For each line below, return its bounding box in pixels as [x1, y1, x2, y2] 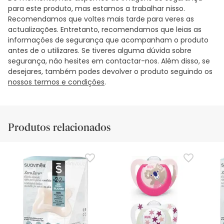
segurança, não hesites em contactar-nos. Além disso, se [8, 55, 210, 66]
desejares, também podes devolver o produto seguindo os [8, 66, 212, 76]
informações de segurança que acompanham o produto [8, 34, 208, 45]
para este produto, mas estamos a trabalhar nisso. [8, 3, 185, 13]
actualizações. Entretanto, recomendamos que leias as [8, 24, 201, 34]
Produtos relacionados [8, 121, 110, 133]
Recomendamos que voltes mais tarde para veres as [8, 13, 194, 24]
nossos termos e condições [8, 76, 104, 87]
